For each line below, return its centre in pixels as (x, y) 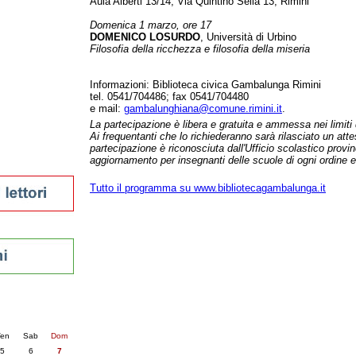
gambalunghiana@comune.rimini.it (203, 108)
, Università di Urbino (248, 37)
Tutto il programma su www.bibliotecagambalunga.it (208, 188)
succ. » (23, 319)
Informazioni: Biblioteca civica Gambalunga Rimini (205, 85)
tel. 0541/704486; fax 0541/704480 (169, 97)
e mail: (107, 108)
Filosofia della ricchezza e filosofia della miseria (200, 49)
